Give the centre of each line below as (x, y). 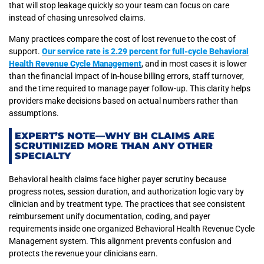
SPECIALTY (43, 156)
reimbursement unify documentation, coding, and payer (110, 217)
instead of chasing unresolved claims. (77, 18)
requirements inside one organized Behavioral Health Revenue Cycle (132, 229)
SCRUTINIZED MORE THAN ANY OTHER (114, 146)
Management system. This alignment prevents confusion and (120, 241)
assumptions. (34, 113)
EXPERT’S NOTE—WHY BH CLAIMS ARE (115, 136)
